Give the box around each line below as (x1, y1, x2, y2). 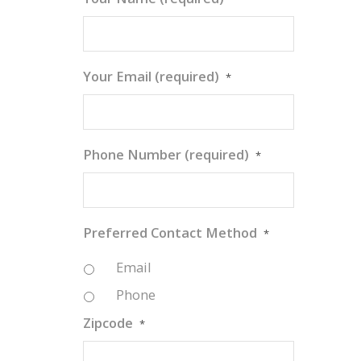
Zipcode (83, 313, 134, 333)
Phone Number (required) (83, 144, 250, 164)
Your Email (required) (83, 66, 220, 85)
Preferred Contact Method (83, 222, 258, 242)
